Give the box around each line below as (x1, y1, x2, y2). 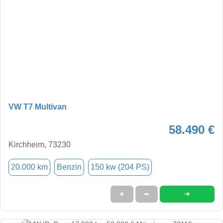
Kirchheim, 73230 (8, 140, 71, 149)
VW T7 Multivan (8, 102, 67, 111)
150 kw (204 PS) (91, 162, 149, 171)
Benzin (57, 162, 82, 171)
